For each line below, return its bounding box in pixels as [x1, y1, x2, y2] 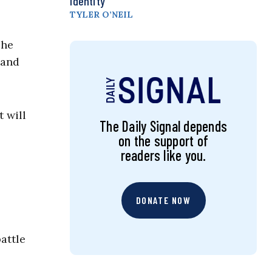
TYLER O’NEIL [70, 9, 134, 21]
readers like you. [120, 146, 206, 165]
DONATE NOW [135, 194, 191, 206]
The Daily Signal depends [100, 117, 227, 135]
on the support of [118, 132, 209, 150]
